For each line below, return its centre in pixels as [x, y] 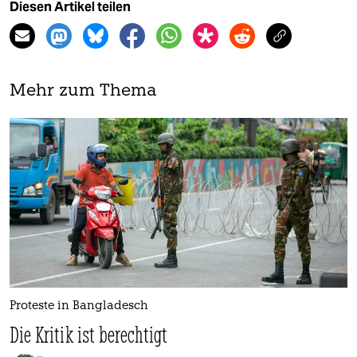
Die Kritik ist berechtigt [89, 334]
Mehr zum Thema [83, 92]
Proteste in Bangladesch [79, 306]
